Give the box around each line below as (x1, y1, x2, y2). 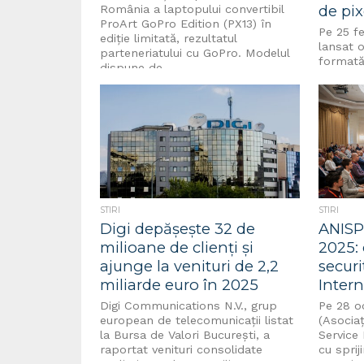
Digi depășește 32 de (100, 219, 256, 238)
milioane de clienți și (100, 238, 254, 257)
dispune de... (100, 61, 173, 74)
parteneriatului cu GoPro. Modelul (100, 46, 290, 59)
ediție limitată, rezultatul (100, 32, 237, 45)
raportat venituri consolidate (100, 343, 263, 356)
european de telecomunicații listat (100, 314, 294, 327)
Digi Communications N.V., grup (100, 299, 278, 312)
